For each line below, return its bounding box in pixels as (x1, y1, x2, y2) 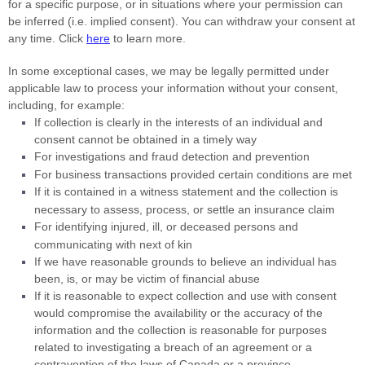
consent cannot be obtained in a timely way (34, 133, 257, 146)
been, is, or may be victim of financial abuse (34, 272, 260, 285)
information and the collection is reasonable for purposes (34, 323, 327, 336)
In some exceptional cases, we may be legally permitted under (8, 64, 329, 77)
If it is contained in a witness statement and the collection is (34, 185, 338, 198)
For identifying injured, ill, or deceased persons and (34, 220, 298, 233)
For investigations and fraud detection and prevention (34, 150, 310, 163)
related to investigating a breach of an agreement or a (34, 341, 312, 354)
